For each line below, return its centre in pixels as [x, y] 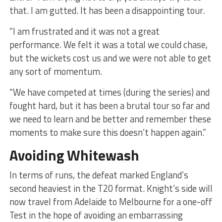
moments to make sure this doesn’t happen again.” [108, 132]
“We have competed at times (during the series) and [109, 92]
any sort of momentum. [55, 71]
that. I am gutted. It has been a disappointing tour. [107, 10]
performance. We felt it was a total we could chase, [108, 44]
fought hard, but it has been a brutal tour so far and [109, 105]
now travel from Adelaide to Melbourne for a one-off [111, 201]
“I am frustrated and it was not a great [84, 31]
